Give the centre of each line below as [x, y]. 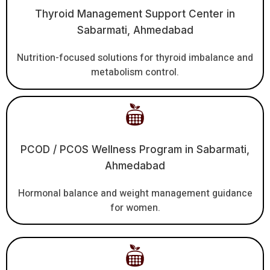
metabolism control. [135, 73]
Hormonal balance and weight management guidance [135, 193]
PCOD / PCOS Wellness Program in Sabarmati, [135, 149]
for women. [135, 208]
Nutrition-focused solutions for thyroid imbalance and [135, 58]
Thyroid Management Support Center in [135, 14]
